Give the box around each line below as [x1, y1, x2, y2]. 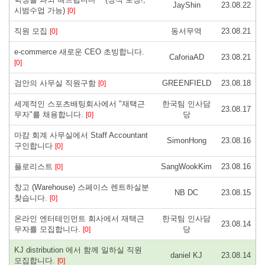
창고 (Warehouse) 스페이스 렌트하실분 [14, 182, 149, 192]
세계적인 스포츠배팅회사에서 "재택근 [14, 99, 145, 108]
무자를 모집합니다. [14, 224, 83, 234]
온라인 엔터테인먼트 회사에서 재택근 [14, 214, 144, 223]
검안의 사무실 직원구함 [14, 78, 98, 88]
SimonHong [166, 135, 206, 145]
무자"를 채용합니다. [14, 109, 86, 119]
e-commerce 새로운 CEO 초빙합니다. [14, 47, 144, 56]
